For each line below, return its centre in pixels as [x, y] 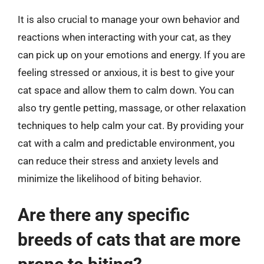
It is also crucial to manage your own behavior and [129, 19]
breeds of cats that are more [129, 239]
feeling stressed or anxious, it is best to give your [126, 72]
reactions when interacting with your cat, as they [124, 37]
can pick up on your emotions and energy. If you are [131, 55]
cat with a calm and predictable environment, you [126, 143]
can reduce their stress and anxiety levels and [118, 161]
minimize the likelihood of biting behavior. [110, 179]
